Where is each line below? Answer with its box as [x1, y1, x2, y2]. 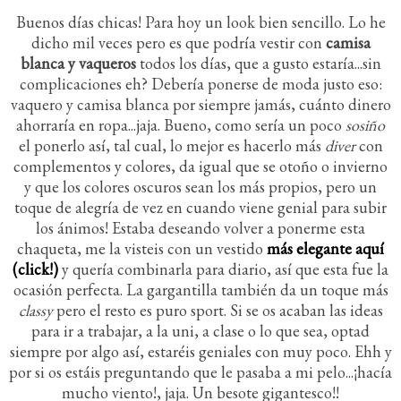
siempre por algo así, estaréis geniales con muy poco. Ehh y [9, 341, 392, 363]
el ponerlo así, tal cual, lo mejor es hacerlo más [18, 135, 325, 157]
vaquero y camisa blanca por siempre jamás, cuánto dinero [10, 94, 391, 115]
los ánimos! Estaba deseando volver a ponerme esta [36, 218, 365, 239]
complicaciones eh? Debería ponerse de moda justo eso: [19, 73, 382, 95]
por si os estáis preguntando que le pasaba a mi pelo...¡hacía [9, 362, 392, 383]
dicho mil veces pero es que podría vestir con [30, 32, 326, 54]
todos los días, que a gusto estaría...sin [135, 53, 381, 74]
